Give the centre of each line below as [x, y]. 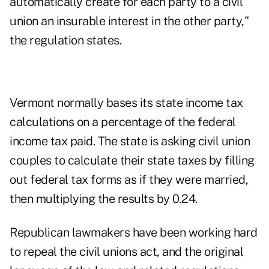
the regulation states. [65, 41]
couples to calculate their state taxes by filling [132, 161]
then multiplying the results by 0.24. [104, 199]
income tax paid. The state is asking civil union [130, 141]
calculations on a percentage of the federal [123, 122]
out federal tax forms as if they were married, [129, 180]
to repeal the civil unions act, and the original [126, 252]
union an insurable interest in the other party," [129, 21]
